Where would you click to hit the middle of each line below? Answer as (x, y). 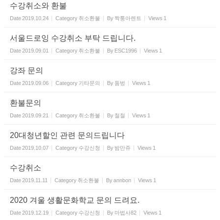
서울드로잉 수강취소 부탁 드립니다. (73, 38)
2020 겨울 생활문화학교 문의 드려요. (75, 200)
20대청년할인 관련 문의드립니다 (67, 136)
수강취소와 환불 (38, 6)
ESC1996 (126, 51)
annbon (122, 180)
